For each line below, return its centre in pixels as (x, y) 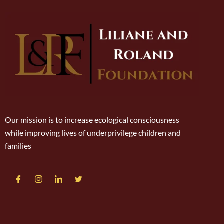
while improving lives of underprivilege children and (93, 132)
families (19, 145)
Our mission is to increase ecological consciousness (92, 119)
